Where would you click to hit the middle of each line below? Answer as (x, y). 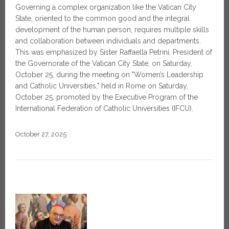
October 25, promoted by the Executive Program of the (107, 97)
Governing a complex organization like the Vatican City (106, 7)
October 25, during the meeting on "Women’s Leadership (109, 75)
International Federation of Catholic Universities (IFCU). (104, 109)
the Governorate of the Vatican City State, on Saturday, (104, 64)
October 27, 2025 (41, 134)
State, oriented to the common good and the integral (102, 19)
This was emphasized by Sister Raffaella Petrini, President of (114, 52)
